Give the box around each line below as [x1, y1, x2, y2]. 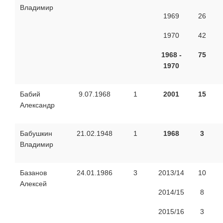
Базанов [20, 168, 47, 177]
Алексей [20, 179, 47, 188]
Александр [20, 101, 55, 109]
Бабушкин [20, 129, 52, 137]
